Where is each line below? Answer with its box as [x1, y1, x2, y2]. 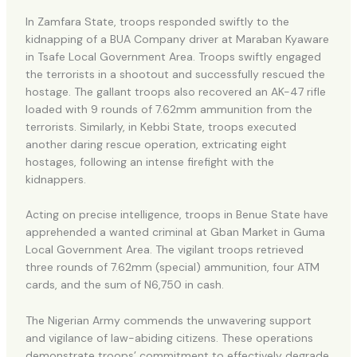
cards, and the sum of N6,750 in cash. [25, 277, 224, 292]
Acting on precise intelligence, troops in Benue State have [25, 207, 328, 222]
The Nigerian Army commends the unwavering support [25, 312, 312, 328]
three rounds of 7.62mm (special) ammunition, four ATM [25, 260, 320, 275]
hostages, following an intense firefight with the [25, 154, 274, 169]
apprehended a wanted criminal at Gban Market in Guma [25, 225, 325, 240]
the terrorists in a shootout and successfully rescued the [25, 66, 325, 81]
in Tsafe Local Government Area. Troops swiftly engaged [25, 49, 321, 64]
